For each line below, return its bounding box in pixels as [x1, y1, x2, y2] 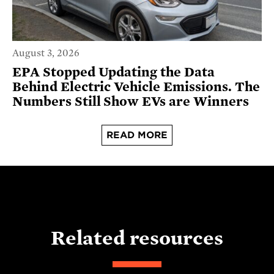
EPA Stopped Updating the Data [12, 64, 215, 80]
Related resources [51, 226, 223, 249]
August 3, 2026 [12, 47, 80, 59]
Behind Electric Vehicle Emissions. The [12, 79, 260, 94]
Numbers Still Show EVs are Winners [12, 94, 249, 109]
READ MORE [106, 129, 168, 141]
